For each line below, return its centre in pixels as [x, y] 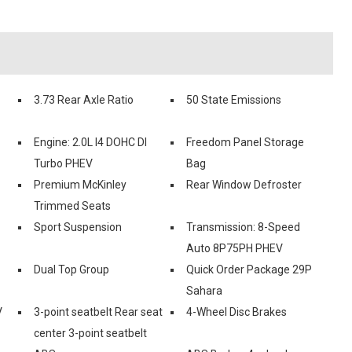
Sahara [204, 290]
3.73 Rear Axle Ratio [84, 99]
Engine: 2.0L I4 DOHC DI [90, 142]
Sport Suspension [78, 227]
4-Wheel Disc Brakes [236, 312]
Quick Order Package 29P [249, 269]
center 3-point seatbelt [90, 333]
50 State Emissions [234, 99]
